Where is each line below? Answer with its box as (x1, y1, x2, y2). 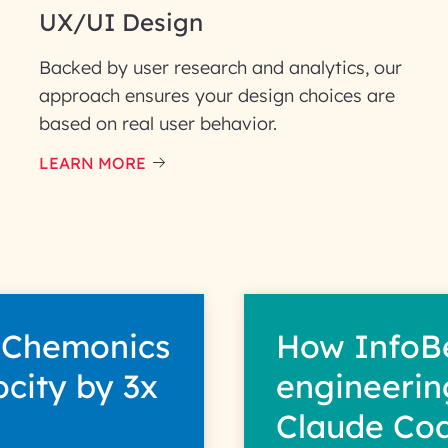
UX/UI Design (38, 7, 203, 37)
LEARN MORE (38, 153, 146, 173)
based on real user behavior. (38, 112, 277, 135)
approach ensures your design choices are (38, 84, 395, 107)
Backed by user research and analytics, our (38, 56, 402, 79)
